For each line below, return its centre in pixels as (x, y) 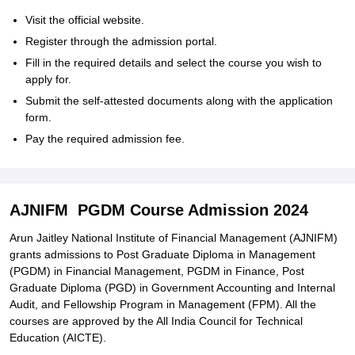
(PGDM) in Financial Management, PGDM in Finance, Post (157, 271)
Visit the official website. (85, 20)
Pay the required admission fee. (105, 139)
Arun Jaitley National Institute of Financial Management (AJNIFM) (174, 238)
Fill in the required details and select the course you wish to (174, 63)
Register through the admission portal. (121, 41)
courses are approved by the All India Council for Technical (156, 321)
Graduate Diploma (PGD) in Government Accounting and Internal (172, 288)
